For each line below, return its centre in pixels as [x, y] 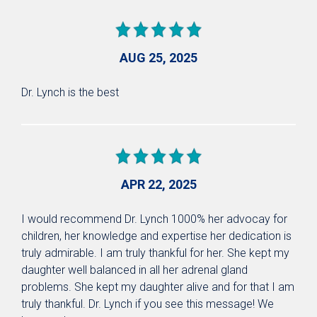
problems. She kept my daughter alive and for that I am [158, 287]
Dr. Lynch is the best [70, 92]
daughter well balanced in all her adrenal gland [134, 270]
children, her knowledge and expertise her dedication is [156, 236]
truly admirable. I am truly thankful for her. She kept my [155, 253]
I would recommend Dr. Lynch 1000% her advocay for [154, 219]
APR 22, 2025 [158, 184]
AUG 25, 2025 [158, 57]
